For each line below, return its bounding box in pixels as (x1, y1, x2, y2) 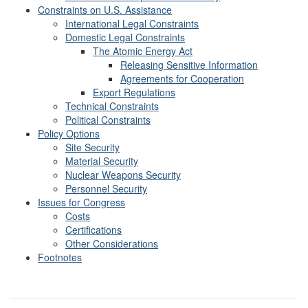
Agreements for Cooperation (120, 71, 244, 85)
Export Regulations (93, 85, 175, 99)
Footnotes (38, 250, 82, 264)
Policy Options (38, 126, 100, 140)
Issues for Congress (38, 195, 125, 209)
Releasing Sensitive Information (120, 57, 258, 71)
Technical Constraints (65, 98, 159, 113)
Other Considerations (65, 236, 158, 250)
